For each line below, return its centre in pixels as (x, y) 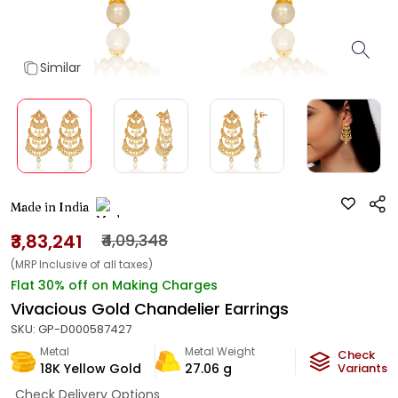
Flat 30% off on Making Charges (114, 285)
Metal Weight (220, 351)
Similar (60, 68)
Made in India (50, 207)
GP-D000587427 (85, 329)
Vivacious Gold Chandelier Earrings (150, 309)
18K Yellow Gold (91, 369)
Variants (362, 368)
